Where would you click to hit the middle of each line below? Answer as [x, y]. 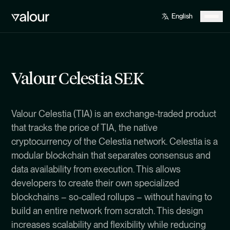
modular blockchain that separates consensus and [111, 155]
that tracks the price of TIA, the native [84, 128]
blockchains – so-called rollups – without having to [112, 197]
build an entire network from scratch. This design [107, 211]
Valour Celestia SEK [78, 78]
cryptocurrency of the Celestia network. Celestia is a [114, 141]
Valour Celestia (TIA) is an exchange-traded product [114, 114]
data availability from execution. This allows [96, 169]
